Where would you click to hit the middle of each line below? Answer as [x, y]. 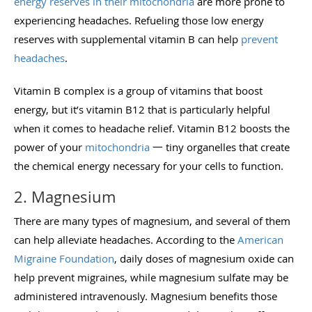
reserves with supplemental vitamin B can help [127, 39]
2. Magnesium [65, 196]
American [260, 239]
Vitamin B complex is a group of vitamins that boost [138, 90]
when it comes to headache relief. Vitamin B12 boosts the [152, 128]
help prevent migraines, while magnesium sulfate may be [151, 277]
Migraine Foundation [64, 258]
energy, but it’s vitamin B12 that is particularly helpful [142, 109]
